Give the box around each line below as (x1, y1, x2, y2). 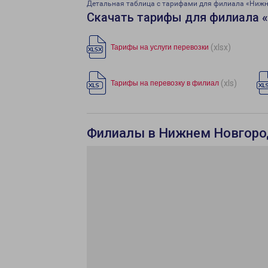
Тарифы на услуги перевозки (111, 43, 209, 51)
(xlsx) (211, 42, 231, 52)
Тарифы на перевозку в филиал (111, 79, 219, 87)
